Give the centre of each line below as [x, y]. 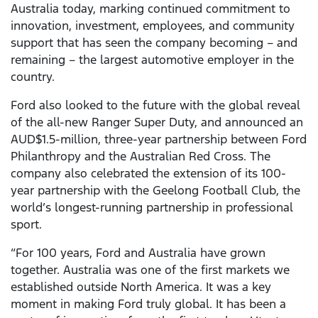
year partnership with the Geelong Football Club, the [155, 191]
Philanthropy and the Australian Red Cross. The [141, 157]
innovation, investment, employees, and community [153, 26]
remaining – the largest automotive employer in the [152, 60]
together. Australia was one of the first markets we [150, 270]
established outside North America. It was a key [141, 287]
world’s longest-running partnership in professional [152, 208]
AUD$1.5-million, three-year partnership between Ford [159, 139]
